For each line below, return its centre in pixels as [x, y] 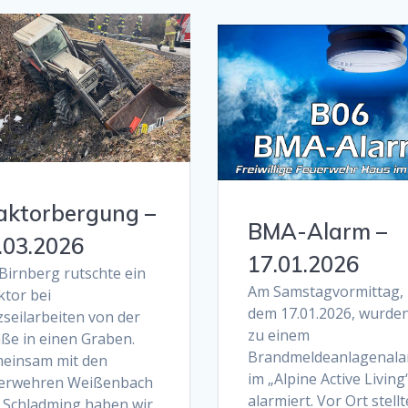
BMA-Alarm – [317, 232]
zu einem [278, 336]
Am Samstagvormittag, [325, 292]
